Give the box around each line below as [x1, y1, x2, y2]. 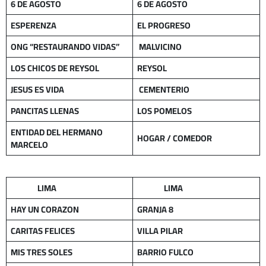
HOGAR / [137, 129, 172, 146]
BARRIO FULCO [137, 244, 194, 261]
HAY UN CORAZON [11, 201, 80, 218]
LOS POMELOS [137, 102, 192, 119]
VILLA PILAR [137, 223, 183, 239]
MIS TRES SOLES [11, 244, 73, 261]
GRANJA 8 [137, 201, 174, 218]
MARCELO [11, 136, 49, 153]
